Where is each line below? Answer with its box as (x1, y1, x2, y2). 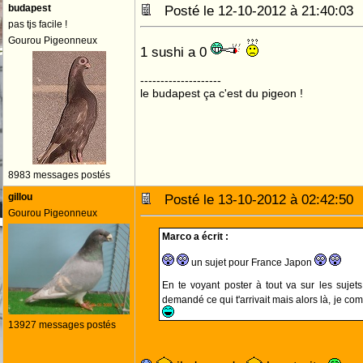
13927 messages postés (8, 319, 116, 331)
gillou (8, 191, 32, 203)
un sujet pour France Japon (189, 257, 314, 268)
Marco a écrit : (162, 231, 228, 242)
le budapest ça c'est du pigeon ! (140, 87, 303, 100)
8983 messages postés (8, 169, 110, 181)
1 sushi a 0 (140, 44, 211, 60)
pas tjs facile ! (8, 19, 67, 30)
